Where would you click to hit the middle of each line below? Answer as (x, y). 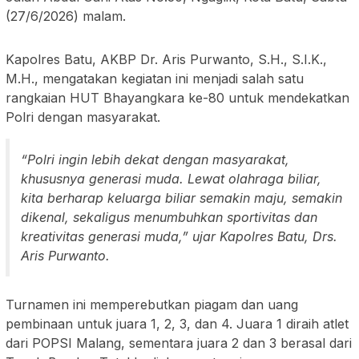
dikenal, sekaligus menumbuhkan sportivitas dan (169, 217)
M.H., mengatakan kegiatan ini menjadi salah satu (155, 78)
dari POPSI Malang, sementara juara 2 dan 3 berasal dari (179, 343)
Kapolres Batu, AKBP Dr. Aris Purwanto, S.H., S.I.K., (166, 59)
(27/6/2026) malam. (66, 16)
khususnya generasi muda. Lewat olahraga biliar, (171, 178)
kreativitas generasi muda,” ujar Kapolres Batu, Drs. (179, 236)
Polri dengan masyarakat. (83, 117)
